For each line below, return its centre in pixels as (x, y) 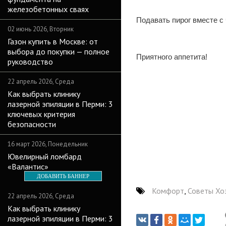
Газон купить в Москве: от (53, 41)
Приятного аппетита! (172, 57)
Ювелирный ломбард (45, 156)
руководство (30, 62)
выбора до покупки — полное (59, 51)
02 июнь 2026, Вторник (41, 29)
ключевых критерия (41, 114)
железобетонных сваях (48, 9)
